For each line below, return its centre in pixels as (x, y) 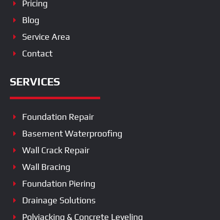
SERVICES (35, 81)
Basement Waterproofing (72, 133)
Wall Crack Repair (56, 150)
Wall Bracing (46, 166)
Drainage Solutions (59, 200)
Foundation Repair (58, 116)
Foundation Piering (59, 183)
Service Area (46, 36)
